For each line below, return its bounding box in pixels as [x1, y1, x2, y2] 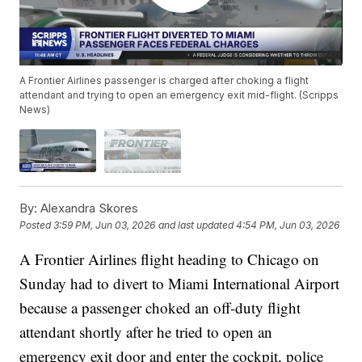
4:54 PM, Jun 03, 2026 [236, 219, 340, 232]
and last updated [158, 219, 234, 232]
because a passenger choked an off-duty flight [19, 297, 301, 318]
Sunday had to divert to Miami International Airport [19, 272, 340, 293]
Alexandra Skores [37, 200, 139, 216]
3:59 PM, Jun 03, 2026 [53, 219, 156, 232]
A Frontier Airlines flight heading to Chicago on [19, 248, 320, 269]
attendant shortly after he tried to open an [19, 321, 273, 342]
